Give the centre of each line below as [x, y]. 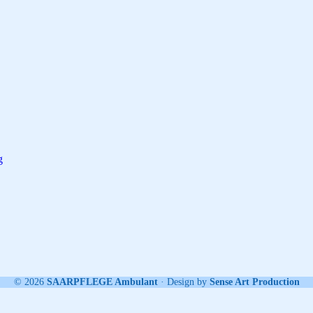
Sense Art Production [254, 282]
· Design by [185, 282]
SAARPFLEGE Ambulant [102, 282]
